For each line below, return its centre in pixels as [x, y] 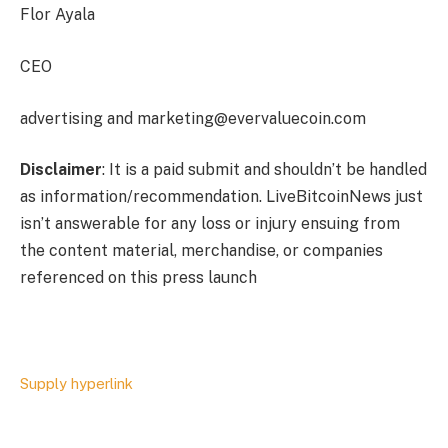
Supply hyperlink [76, 383]
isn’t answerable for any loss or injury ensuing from [210, 224]
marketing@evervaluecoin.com [251, 118]
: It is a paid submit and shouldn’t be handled [264, 170]
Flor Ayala [57, 15]
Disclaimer [61, 170]
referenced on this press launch [138, 278]
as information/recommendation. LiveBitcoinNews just [221, 197]
